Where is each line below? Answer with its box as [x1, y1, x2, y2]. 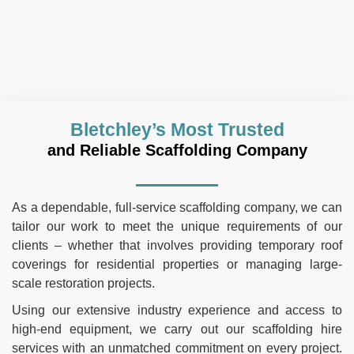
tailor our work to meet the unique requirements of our [12, 219, 342, 233]
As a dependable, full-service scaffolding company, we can [12, 200, 342, 214]
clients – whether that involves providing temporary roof [12, 238, 342, 252]
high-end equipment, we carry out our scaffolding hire [12, 322, 342, 336]
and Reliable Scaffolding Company [47, 141, 307, 159]
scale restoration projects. [12, 276, 155, 290]
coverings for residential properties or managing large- [12, 257, 342, 271]
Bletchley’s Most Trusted [70, 119, 284, 140]
